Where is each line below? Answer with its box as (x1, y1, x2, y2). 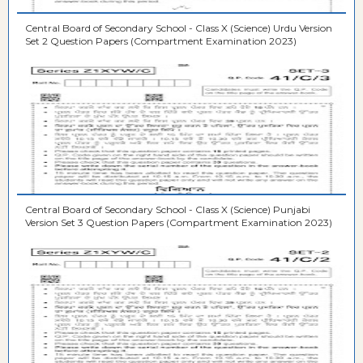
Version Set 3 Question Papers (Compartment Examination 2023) (25, 216, 332, 229)
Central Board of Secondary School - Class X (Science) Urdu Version (25, 22, 332, 35)
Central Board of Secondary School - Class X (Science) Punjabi (25, 203, 310, 216)
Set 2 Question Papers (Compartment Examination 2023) (25, 35, 297, 48)
